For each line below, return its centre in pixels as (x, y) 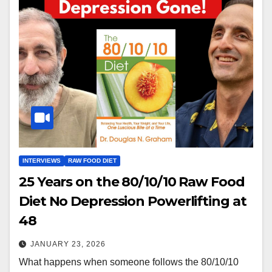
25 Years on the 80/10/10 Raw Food (132, 182)
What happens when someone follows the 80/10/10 (129, 262)
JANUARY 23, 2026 (68, 244)
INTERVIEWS (42, 161)
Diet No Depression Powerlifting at (133, 202)
